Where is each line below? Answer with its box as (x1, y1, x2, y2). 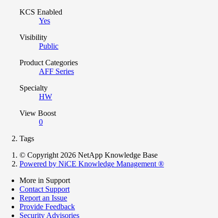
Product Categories (19, 58, 78, 67)
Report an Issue (19, 193, 67, 202)
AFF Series (39, 67, 74, 75)
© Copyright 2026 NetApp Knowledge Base (19, 150, 158, 159)
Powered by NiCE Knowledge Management (19, 159, 158, 168)
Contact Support (19, 184, 70, 193)
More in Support (19, 176, 70, 184)
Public (39, 41, 58, 50)
